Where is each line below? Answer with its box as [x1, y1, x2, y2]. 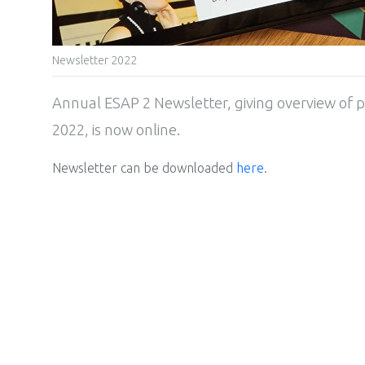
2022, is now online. [52, 121, 180, 138]
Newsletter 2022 [52, 54, 137, 67]
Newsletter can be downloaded [52, 161, 236, 175]
